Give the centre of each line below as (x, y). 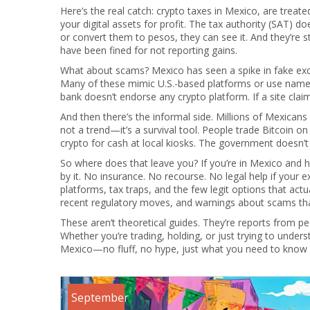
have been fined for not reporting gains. (149, 50)
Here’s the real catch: (108, 11)
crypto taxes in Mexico (207, 11)
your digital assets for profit (122, 24)
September (100, 298)
